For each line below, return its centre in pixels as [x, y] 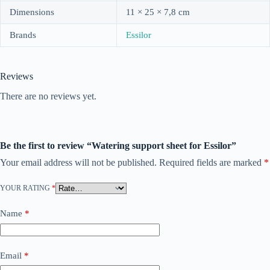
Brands [23, 35]
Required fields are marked [212, 163]
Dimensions [32, 12]
